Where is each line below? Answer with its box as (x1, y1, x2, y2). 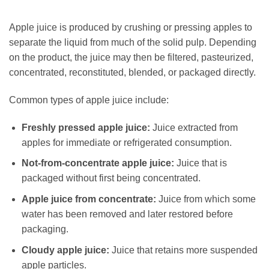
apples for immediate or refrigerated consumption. (21, 137, 232, 148)
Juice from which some (156, 194, 256, 205)
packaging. (21, 224, 68, 235)
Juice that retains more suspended (109, 244, 258, 255)
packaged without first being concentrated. (21, 173, 201, 184)
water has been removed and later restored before (21, 209, 233, 220)
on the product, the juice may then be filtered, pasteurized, (9, 52, 253, 63)
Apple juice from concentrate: (21, 194, 156, 205)
